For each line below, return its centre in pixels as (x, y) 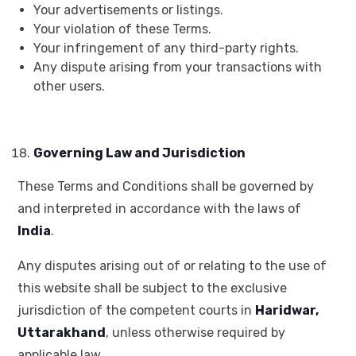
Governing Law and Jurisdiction (139, 153)
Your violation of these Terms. (122, 29)
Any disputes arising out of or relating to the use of (172, 266)
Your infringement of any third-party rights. (166, 48)
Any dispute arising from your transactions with (178, 68)
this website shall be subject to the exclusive (152, 288)
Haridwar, (287, 311)
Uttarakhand (62, 333)
